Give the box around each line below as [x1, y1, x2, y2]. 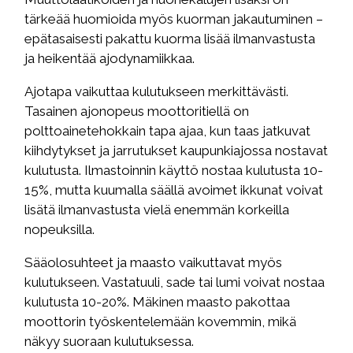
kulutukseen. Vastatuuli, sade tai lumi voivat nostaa [24, 274, 325, 291]
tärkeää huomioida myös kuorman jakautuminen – [24, 11, 324, 28]
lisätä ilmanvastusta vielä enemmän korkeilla [24, 202, 290, 218]
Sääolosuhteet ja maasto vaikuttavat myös [24, 255, 283, 271]
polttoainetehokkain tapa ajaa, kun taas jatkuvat [24, 123, 311, 139]
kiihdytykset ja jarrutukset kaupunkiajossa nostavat [24, 143, 329, 159]
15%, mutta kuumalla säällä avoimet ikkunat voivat [24, 182, 324, 199]
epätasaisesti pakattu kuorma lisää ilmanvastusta [24, 31, 316, 47]
